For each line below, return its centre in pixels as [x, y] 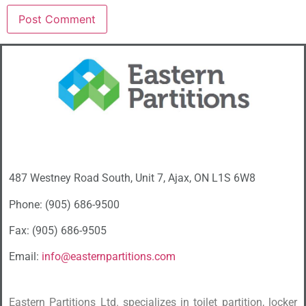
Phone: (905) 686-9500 [64, 204]
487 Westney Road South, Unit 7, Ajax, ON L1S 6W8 [132, 178]
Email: [25, 257]
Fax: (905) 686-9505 [58, 231]
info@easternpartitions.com [109, 257]
